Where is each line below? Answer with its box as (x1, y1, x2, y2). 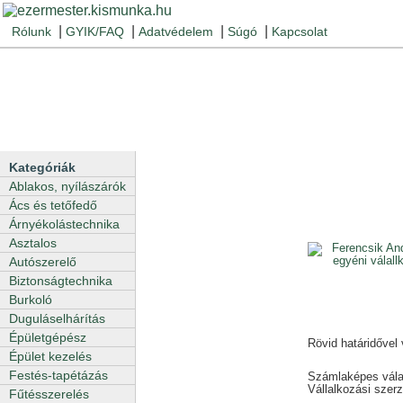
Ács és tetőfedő (9, 198, 97, 212)
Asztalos (9, 236, 57, 250)
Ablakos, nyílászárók (9, 179, 126, 193)
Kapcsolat (272, 24, 327, 39)
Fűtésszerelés (9, 387, 89, 401)
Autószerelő (9, 255, 76, 269)
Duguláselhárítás (9, 311, 105, 326)
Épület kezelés (9, 349, 92, 363)
